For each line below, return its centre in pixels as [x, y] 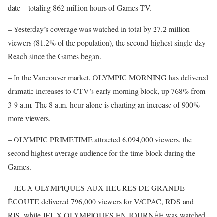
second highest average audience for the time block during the [101, 153]
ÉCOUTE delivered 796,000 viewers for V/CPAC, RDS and [101, 201]
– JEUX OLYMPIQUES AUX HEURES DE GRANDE [96, 188]
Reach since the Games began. [54, 56]
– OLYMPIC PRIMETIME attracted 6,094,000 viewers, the [100, 139]
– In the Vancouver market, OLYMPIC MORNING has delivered [108, 77]
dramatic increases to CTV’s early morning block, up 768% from [107, 91]
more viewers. [29, 118]
